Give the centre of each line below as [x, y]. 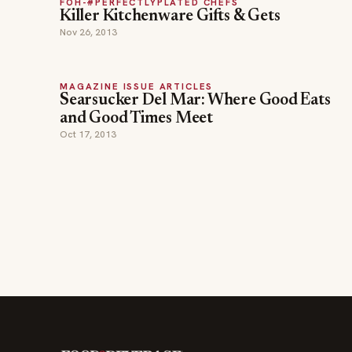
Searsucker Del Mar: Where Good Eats [195, 101]
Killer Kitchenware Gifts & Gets [170, 17]
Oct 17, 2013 [88, 134]
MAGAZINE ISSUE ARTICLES [137, 86]
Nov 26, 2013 [88, 32]
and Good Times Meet [137, 119]
